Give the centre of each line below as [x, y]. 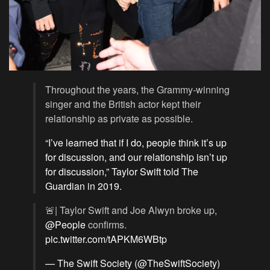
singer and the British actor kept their [123, 104]
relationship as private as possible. [119, 119]
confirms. [106, 225]
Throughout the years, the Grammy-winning [137, 90]
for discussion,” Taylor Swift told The [122, 172]
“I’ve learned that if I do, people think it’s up [136, 143]
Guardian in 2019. [83, 186]
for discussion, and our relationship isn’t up [136, 157]
